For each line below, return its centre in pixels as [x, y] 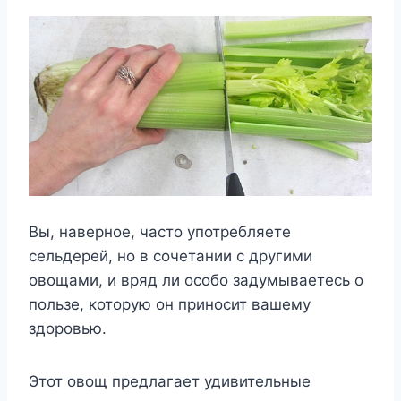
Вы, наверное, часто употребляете [160, 231]
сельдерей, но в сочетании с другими [171, 256]
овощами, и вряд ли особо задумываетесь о [196, 280]
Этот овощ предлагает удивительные [170, 381]
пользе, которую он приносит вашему [170, 304]
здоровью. [68, 328]
